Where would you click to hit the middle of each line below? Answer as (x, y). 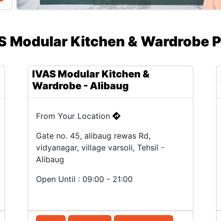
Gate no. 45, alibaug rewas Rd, (93, 136)
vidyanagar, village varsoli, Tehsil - (100, 147)
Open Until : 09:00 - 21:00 (84, 179)
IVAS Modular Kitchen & (91, 74)
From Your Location (74, 116)
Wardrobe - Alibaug (80, 86)
